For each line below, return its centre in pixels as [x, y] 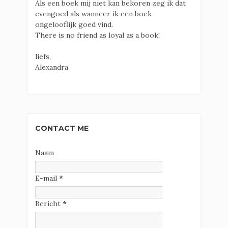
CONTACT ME [62, 129]
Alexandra [52, 67]
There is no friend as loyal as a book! [97, 35]
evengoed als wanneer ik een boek [93, 14]
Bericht [49, 204]
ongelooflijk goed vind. [74, 25]
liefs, [43, 57]
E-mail [47, 178]
